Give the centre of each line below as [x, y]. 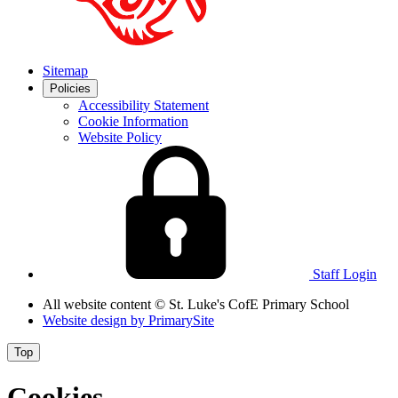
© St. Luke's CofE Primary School [252, 305]
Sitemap [65, 71]
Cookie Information [133, 122]
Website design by [96, 321]
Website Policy [120, 138]
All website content [99, 305]
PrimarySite [181, 321]
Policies [70, 89]
